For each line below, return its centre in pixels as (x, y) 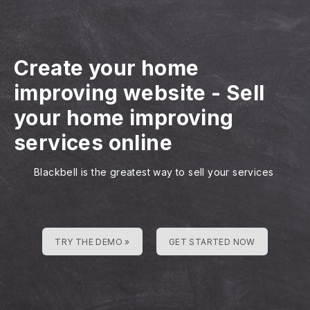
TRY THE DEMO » (92, 242)
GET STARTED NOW (212, 242)
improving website (110, 93)
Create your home (107, 68)
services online (93, 143)
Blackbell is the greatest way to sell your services (154, 172)
